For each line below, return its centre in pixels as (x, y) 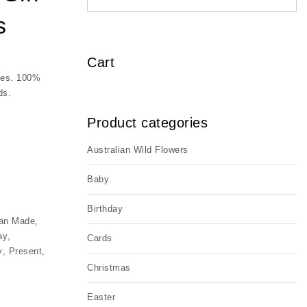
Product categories (147, 123)
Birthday (105, 209)
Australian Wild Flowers (138, 150)
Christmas (109, 268)
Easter (101, 297)
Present (25, 251)
